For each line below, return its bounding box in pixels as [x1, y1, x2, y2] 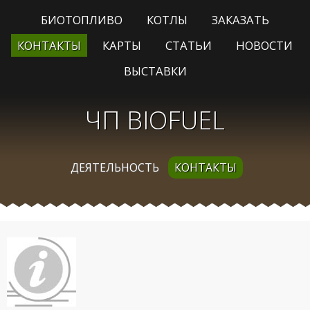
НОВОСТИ [235, 37, 293, 54]
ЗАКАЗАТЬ [211, 12, 269, 28]
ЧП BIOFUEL [85, 102, 225, 137]
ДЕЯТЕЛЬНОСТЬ [70, 159, 159, 175]
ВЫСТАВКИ [123, 62, 187, 79]
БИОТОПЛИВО [41, 12, 123, 28]
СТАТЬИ [165, 37, 212, 54]
